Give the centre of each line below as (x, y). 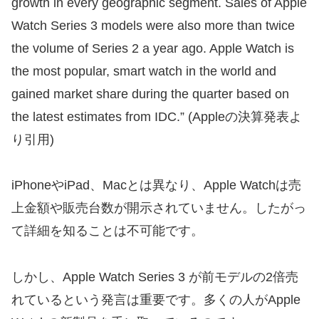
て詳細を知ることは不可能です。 (108, 231)
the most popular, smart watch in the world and (144, 71)
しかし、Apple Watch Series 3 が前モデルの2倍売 (155, 277)
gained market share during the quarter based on (150, 94)
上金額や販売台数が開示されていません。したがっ (159, 208)
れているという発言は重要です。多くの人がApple (156, 299)
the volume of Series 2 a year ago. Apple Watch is (153, 48)
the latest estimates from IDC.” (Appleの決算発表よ (157, 116)
